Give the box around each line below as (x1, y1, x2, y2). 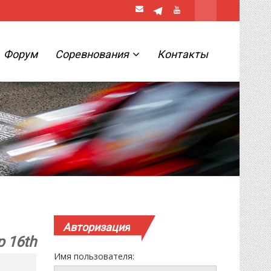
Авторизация (63, 221, 131, 233)
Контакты (157, 48, 208, 60)
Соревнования (54, 48, 131, 60)
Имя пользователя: (54, 250, 135, 262)
